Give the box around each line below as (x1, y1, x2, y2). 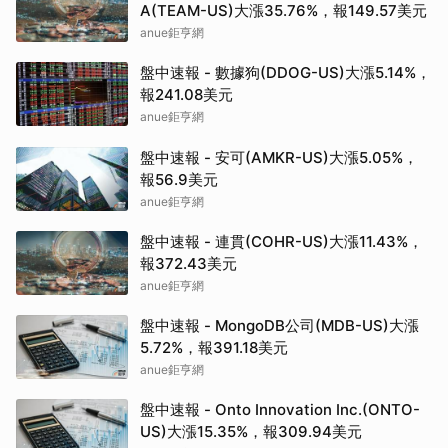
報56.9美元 (140, 170, 218, 190)
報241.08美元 (140, 85, 233, 105)
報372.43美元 (140, 254, 237, 274)
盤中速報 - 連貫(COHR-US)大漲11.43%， (140, 232, 423, 252)
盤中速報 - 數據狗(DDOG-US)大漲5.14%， (140, 63, 431, 83)
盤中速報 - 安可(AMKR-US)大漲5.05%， (140, 148, 418, 168)
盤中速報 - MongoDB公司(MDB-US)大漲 (140, 316, 419, 336)
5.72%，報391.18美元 (140, 338, 288, 358)
